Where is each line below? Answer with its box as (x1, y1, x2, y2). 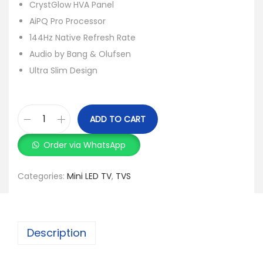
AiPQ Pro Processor (29, 15, 106, 27)
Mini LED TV (67, 170, 112, 182)
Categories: (18, 170, 67, 182)
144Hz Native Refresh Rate (29, 32, 136, 43)
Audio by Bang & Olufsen (29, 48, 131, 60)
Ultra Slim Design (29, 65, 97, 76)
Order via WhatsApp (43, 139, 126, 151)
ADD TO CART (90, 113, 146, 125)
